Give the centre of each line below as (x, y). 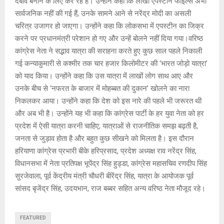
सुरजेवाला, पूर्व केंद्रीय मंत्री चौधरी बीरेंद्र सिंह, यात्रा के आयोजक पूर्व (104, 176)
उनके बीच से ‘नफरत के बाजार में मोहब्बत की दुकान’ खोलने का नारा (102, 88)
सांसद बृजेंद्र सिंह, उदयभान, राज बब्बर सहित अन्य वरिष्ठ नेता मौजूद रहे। (110, 188)
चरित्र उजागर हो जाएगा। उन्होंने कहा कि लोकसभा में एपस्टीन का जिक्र (109, 26)
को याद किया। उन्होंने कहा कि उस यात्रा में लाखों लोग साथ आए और (104, 76)
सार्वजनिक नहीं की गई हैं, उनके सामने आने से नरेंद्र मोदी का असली (103, 13)
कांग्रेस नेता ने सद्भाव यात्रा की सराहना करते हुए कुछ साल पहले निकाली (108, 51)
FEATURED (33, 217)
